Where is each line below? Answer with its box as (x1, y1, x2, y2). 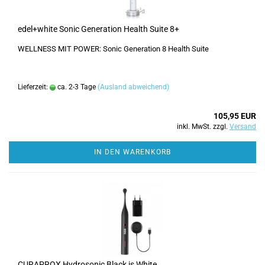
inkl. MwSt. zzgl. (177, 122, 230, 131)
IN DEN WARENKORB (94, 148, 171, 156)
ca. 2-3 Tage (56, 83, 96, 91)
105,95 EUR (214, 111, 256, 121)
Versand (230, 122, 256, 131)
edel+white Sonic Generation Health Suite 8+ (18, 24, 179, 34)
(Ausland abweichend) (98, 83, 169, 91)
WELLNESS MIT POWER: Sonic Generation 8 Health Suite (18, 44, 209, 53)
